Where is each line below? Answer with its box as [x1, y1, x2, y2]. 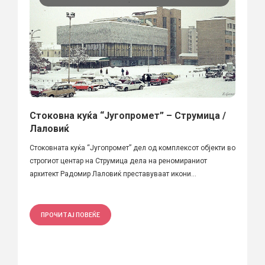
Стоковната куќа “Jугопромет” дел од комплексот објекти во [30, 143, 235, 152]
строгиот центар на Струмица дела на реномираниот [30, 156, 207, 165]
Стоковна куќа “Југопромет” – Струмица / [30, 109, 226, 121]
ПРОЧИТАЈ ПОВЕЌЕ [41, 211, 100, 218]
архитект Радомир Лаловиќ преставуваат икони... [30, 169, 196, 178]
